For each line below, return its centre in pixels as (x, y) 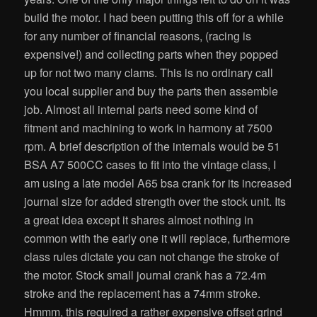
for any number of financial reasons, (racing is (138, 36)
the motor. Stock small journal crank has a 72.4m (145, 275)
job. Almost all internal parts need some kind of (141, 110)
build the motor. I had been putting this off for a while (154, 18)
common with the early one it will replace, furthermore (157, 238)
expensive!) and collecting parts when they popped (151, 54)
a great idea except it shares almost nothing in (139, 220)
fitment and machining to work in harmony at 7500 (149, 128)
